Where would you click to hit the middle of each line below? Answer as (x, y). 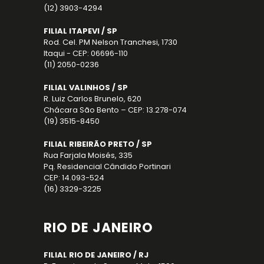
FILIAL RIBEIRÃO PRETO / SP (98, 144)
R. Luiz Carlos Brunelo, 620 (93, 98)
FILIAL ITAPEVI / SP (80, 31)
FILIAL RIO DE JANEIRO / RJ (96, 255)
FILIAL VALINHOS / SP (86, 87)
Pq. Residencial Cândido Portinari (107, 166)
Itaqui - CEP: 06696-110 (86, 53)
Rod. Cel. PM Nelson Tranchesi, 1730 (110, 42)
